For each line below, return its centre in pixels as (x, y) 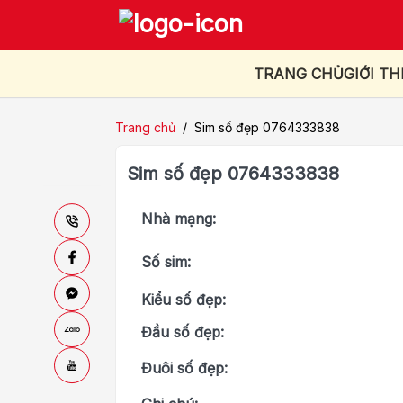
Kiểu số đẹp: (184, 299)
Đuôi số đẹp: (184, 367)
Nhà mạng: (179, 218)
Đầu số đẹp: (183, 331)
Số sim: (166, 261)
